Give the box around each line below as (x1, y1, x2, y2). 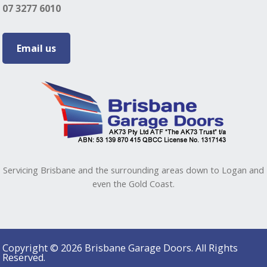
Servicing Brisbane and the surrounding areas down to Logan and (3, 163, 264, 176)
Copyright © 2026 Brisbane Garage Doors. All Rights (2, 241, 238, 255)
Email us (17, 42, 57, 55)
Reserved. (2, 251, 46, 265)
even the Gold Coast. (92, 177, 175, 190)
